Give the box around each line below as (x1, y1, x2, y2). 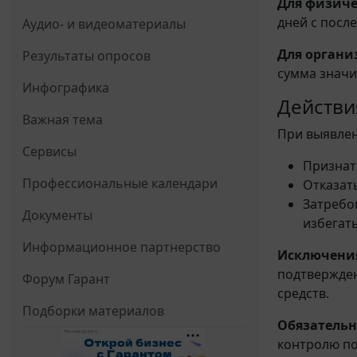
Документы (22, 206, 92, 225)
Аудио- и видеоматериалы (22, 15, 186, 33)
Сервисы (22, 143, 76, 161)
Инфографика (22, 79, 109, 97)
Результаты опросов (22, 47, 151, 65)
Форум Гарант (22, 270, 110, 288)
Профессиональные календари (22, 175, 218, 193)
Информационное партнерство (22, 238, 221, 257)
